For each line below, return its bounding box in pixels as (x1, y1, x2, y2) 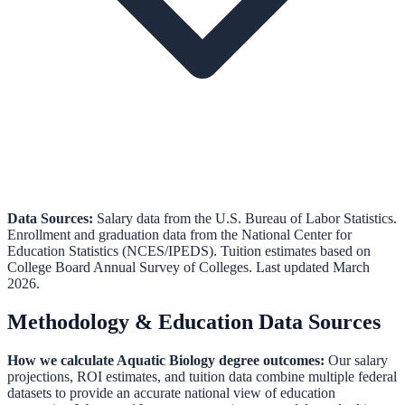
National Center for (241, 227, 352, 243)
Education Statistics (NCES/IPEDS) (7, 243, 213, 259)
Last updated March (256, 259, 370, 276)
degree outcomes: (215, 353, 325, 369)
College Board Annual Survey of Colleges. (7, 259, 256, 276)
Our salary (325, 353, 388, 369)
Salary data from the (93, 211, 212, 227)
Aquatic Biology (117, 353, 215, 369)
